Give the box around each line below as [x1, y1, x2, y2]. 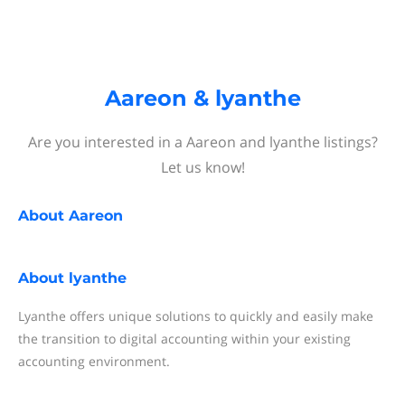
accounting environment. [18, 353, 170, 370]
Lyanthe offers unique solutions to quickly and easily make [18, 307, 373, 325]
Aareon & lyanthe [104, 85, 301, 111]
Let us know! [160, 157, 245, 177]
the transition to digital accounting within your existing [18, 330, 351, 347]
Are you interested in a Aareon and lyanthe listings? [27, 132, 378, 152]
